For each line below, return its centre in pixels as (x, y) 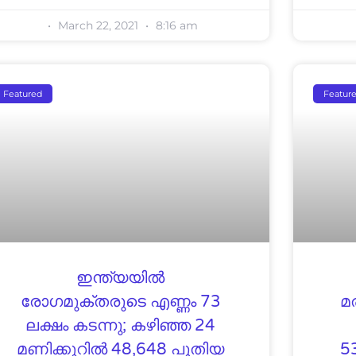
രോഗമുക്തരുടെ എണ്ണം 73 (120, 302)
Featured (22, 93)
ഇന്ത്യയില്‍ (121, 278)
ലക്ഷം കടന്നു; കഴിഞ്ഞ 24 (121, 325)
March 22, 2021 (98, 25)
